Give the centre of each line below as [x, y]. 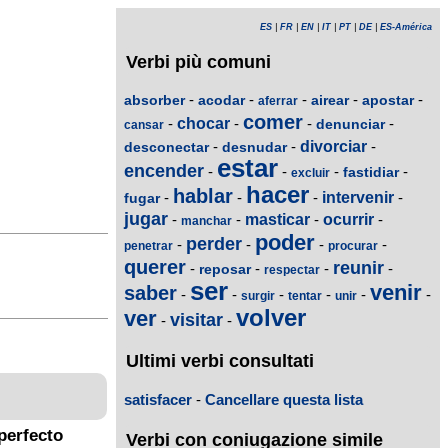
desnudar [254, 147]
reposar [225, 269]
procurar [353, 246]
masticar [277, 220]
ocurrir [348, 220]
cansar [144, 125]
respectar [292, 270]
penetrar [148, 246]
